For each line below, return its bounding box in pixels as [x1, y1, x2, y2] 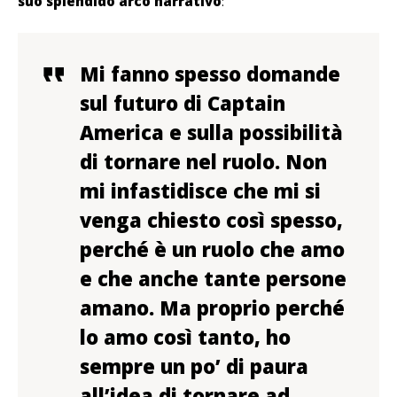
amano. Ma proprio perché [80, 294, 345, 322]
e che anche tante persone [80, 265, 346, 292]
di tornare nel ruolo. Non [80, 148, 327, 175]
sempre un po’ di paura [80, 353, 308, 380]
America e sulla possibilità [80, 119, 343, 146]
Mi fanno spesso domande [80, 60, 340, 88]
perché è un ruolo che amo [80, 236, 345, 263]
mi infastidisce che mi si [80, 177, 321, 205]
